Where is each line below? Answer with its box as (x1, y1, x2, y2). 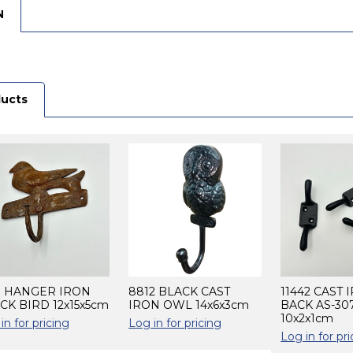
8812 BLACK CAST (128, 284, 231, 299)
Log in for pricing (128, 315, 222, 330)
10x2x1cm (281, 310, 334, 325)
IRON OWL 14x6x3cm (128, 297, 250, 312)
